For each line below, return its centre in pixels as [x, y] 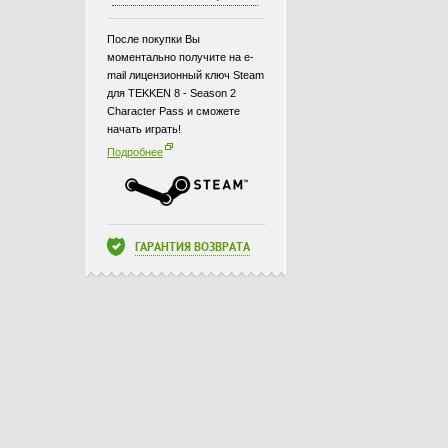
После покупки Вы [153, 39]
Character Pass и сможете [173, 111]
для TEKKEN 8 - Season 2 [171, 93]
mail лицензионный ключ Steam [185, 75]
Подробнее [135, 152]
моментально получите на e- [180, 57]
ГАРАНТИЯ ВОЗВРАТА [192, 248]
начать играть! [144, 129]
